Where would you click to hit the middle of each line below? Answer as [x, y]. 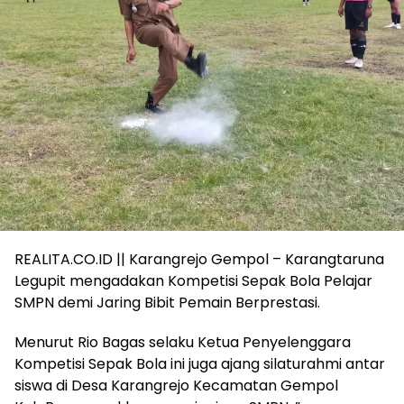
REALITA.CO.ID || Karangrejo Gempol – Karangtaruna [199, 259]
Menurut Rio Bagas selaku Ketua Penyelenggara [183, 342]
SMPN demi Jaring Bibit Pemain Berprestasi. [167, 303]
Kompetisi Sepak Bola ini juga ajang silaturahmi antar [200, 364]
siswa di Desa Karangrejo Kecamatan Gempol [176, 386]
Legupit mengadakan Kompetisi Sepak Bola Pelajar [193, 281]
